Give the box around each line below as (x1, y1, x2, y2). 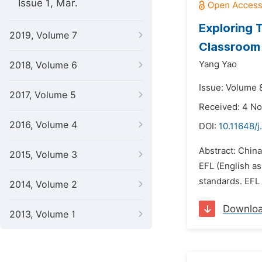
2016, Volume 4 (9, 119, 77, 130)
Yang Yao (199, 59, 237, 70)
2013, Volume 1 (9, 209, 75, 220)
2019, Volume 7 (9, 30, 77, 41)
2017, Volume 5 (9, 89, 76, 101)
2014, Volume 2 (9, 179, 77, 190)
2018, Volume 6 (9, 60, 77, 71)
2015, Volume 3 (9, 149, 77, 160)
